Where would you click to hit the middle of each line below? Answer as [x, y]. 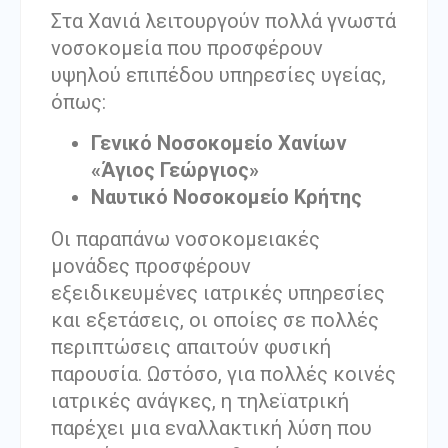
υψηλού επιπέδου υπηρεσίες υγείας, [218, 74]
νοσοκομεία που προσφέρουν [187, 47]
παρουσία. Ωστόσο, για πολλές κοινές [223, 374]
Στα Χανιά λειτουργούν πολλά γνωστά [223, 20]
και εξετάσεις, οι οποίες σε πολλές [215, 320]
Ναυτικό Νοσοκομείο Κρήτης [226, 197]
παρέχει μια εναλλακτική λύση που [211, 428]
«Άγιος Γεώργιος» [175, 170]
